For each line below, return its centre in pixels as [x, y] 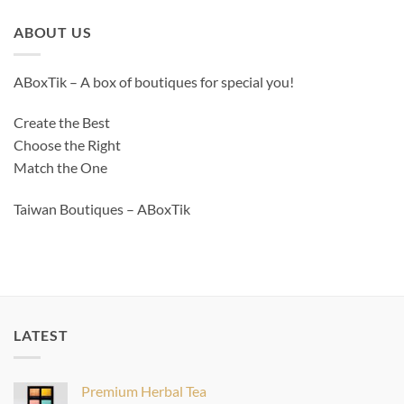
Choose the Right [67, 145]
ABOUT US [53, 32]
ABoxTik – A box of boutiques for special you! [154, 81]
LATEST [41, 335]
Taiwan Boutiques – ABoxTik [102, 209]
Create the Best [62, 123]
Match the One [60, 168]
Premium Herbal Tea [144, 390]
